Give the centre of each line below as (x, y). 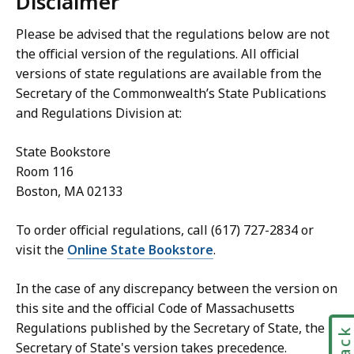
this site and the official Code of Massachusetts (155, 309)
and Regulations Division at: (99, 113)
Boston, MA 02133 (69, 192)
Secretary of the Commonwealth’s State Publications (171, 94)
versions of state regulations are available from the (169, 74)
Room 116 (45, 172)
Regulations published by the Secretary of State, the (170, 328)
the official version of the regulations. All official (158, 54)
